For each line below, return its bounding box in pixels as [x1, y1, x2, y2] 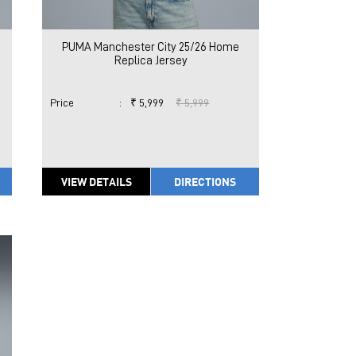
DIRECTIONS [174, 174, 237, 189]
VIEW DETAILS [60, 174, 132, 189]
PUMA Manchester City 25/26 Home [62, 41, 240, 54]
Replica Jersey [114, 55, 188, 68]
